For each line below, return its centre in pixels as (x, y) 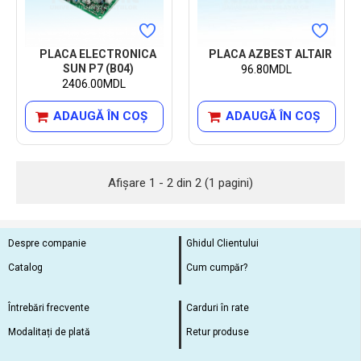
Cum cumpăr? (216, 268)
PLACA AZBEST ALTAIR (271, 54)
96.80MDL (267, 69)
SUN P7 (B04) (98, 68)
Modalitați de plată (49, 332)
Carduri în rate (217, 308)
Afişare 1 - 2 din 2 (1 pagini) (180, 183)
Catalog (25, 268)
